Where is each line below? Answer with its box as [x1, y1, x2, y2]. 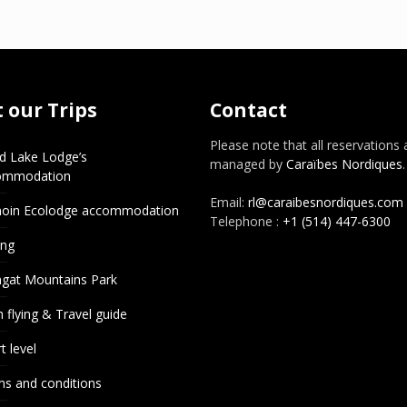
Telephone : [209, 213, 283, 231]
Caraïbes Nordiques [285, 155, 402, 174]
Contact [209, 97, 287, 124]
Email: [209, 194, 248, 212]
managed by [209, 155, 286, 174]
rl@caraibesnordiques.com [247, 194, 403, 212]
